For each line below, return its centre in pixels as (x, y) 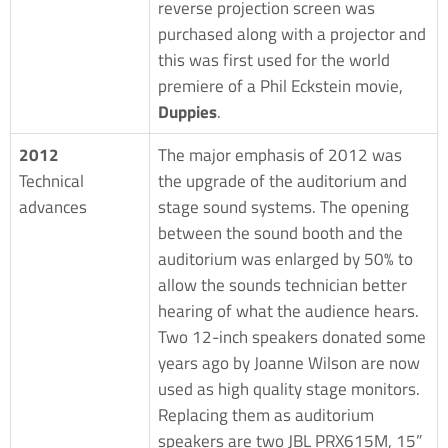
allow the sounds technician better (282, 284)
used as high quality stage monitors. (289, 388)
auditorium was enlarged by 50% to (285, 258)
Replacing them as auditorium (266, 414)
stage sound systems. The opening (283, 206)
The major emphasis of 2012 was (280, 154)
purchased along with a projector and (292, 33)
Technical (51, 180)
